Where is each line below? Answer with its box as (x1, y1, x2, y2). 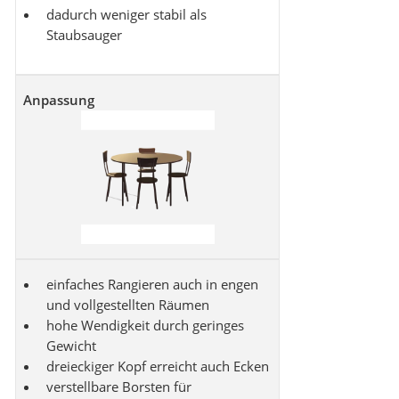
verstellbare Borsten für (46, 378, 191, 396)
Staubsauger (46, 26, 122, 45)
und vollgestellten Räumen (46, 296, 209, 314)
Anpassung (23, 91, 94, 110)
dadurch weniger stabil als (46, 5, 207, 24)
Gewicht (46, 337, 96, 355)
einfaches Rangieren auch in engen (46, 275, 258, 294)
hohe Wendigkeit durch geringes (46, 316, 244, 335)
